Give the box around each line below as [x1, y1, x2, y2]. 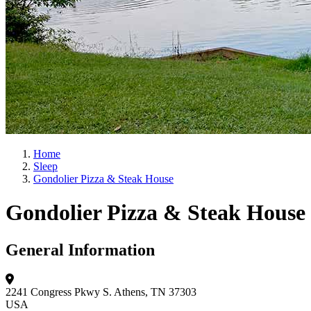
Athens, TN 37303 [114, 285, 196, 298]
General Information [6, 240, 155, 259]
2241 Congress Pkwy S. [6, 285, 112, 298]
